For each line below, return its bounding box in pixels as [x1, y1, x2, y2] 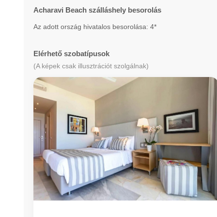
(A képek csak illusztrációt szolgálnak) [33, 62, 149, 70]
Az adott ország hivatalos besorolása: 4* [33, 23, 156, 31]
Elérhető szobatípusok [33, 49, 109, 58]
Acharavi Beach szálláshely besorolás [33, 6, 161, 14]
